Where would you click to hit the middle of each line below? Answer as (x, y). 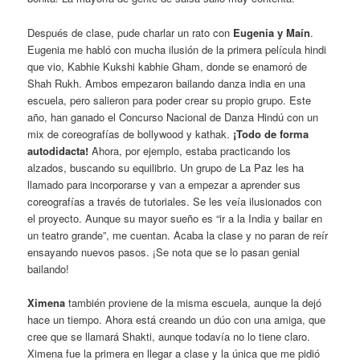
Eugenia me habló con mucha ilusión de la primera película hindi (177, 49)
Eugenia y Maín (272, 32)
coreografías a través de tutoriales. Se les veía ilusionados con (175, 201)
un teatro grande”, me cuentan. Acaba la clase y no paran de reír (178, 235)
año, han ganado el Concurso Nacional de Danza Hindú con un (173, 117)
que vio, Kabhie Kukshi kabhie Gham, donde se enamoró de (168, 66)
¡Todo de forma (271, 133)
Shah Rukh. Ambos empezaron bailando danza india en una (167, 83)
